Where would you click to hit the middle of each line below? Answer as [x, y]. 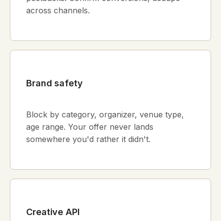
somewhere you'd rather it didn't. [88, 139]
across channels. [58, 11]
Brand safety [55, 83]
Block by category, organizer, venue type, [105, 114]
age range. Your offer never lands [90, 127]
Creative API [53, 212]
